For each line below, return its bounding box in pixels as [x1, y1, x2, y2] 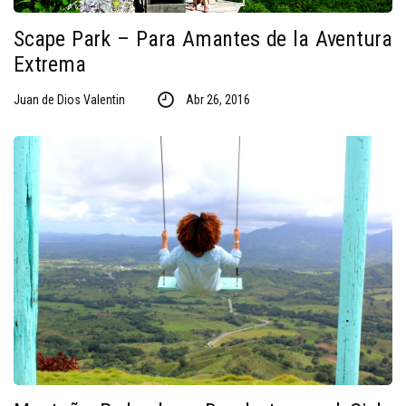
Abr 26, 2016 [185, 92, 250, 108]
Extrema [14, 52, 86, 78]
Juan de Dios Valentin [14, 92, 125, 108]
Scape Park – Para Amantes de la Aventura [14, 26, 392, 53]
